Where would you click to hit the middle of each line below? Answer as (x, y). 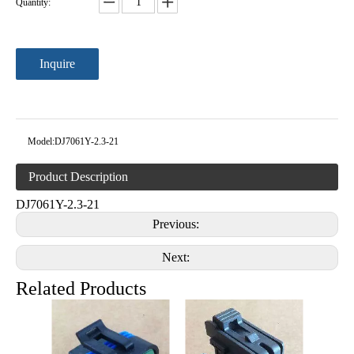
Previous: (177, 224)
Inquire (57, 63)
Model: (41, 141)
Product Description (78, 176)
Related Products (81, 288)
